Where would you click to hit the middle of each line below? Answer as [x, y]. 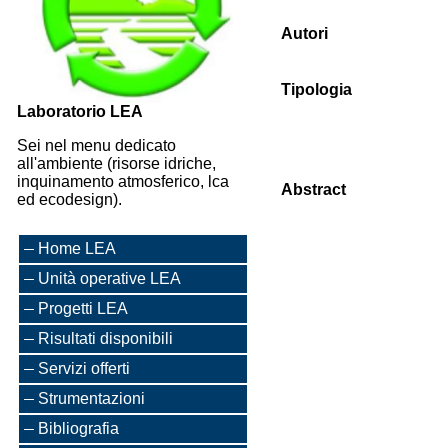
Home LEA [77, 248]
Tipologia [316, 89]
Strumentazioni [91, 398]
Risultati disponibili [105, 338]
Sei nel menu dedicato [96, 145]
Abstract [313, 189]
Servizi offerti [84, 368]
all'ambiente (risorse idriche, [116, 163]
